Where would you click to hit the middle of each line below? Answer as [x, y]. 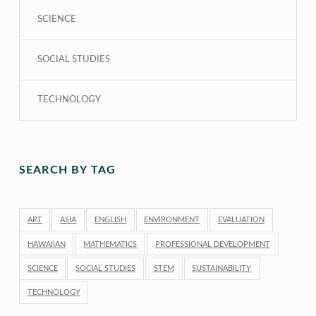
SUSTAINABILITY [222, 268]
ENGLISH [110, 220]
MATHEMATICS [110, 244]
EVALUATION [242, 220]
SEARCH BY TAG [67, 170]
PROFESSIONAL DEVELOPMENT [212, 244]
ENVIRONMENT [172, 220]
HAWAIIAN [46, 244]
